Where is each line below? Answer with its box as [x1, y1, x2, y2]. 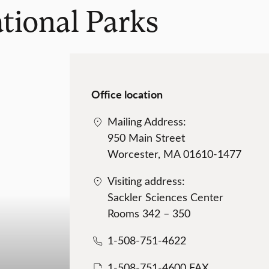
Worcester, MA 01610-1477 [107, 147, 242, 162]
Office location [91, 86, 163, 102]
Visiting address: [107, 174, 186, 189]
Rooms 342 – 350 [107, 206, 191, 221]
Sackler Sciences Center [107, 190, 224, 205]
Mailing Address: [107, 114, 187, 129]
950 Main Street [107, 130, 186, 145]
